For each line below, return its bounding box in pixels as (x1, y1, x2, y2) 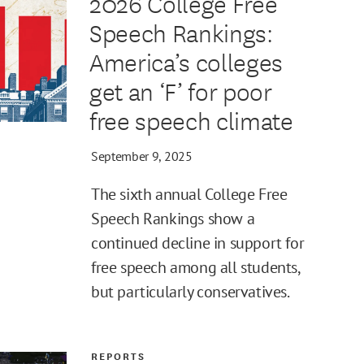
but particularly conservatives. (91, 280, 290, 302)
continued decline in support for (91, 232, 305, 253)
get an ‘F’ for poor (89, 72, 272, 108)
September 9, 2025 (91, 147, 193, 164)
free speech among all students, (91, 256, 300, 278)
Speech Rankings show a (91, 207, 255, 229)
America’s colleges (89, 43, 283, 79)
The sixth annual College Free (91, 183, 288, 205)
